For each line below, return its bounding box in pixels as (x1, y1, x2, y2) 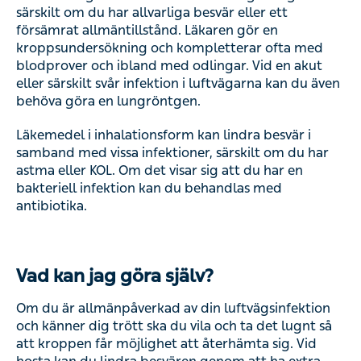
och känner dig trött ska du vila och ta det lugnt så (16, 318, 332, 334)
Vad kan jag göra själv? (16, 265, 214, 287)
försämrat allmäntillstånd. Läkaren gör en (16, 23, 278, 38)
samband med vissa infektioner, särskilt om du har (16, 145, 329, 160)
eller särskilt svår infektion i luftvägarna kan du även (16, 76, 340, 91)
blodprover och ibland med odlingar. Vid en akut (16, 58, 322, 73)
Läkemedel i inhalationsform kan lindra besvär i (16, 127, 311, 143)
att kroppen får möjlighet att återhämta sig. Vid (16, 336, 317, 351)
